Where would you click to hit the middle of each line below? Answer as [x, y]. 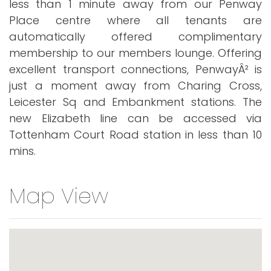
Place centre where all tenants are [135, 20]
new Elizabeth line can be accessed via [135, 118]
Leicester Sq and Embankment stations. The [135, 102]
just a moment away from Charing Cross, [135, 85]
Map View [59, 195]
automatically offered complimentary [135, 36]
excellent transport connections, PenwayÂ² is [135, 69]
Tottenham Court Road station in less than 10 [135, 134]
